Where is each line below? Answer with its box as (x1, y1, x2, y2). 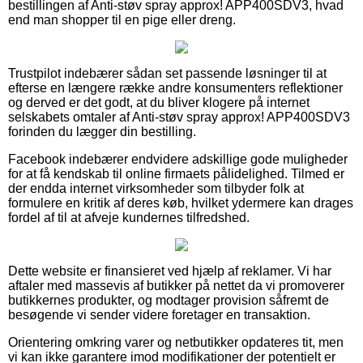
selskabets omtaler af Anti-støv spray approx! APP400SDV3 (8, 109, 350, 124)
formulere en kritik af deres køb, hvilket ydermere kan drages (8, 195, 353, 210)
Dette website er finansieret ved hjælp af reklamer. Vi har (8, 263, 331, 278)
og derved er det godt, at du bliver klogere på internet (8, 95, 310, 109)
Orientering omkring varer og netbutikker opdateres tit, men (8, 335, 344, 349)
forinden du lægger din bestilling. (8, 124, 196, 139)
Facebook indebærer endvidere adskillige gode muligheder (8, 152, 348, 166)
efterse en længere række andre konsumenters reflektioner (8, 80, 343, 95)
